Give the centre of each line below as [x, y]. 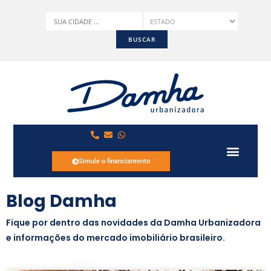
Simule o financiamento [115, 161]
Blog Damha [61, 201]
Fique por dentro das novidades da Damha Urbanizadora [133, 223]
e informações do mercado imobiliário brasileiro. [116, 238]
